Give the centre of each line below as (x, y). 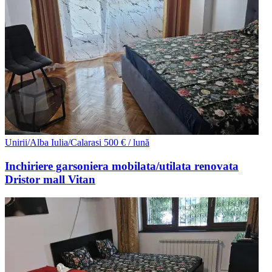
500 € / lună (127, 142)
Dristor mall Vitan (50, 179)
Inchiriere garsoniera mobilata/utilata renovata (122, 166)
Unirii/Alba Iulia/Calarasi (53, 142)
